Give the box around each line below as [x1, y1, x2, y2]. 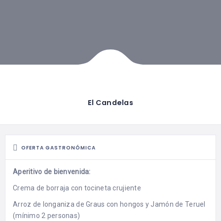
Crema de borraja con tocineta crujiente [13, 184, 141, 192]
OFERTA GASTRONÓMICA [21, 144, 96, 152]
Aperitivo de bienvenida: [13, 168, 91, 176]
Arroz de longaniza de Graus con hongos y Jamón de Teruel [13, 200, 206, 209]
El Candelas [87, 98, 134, 108]
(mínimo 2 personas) [13, 212, 80, 220]
